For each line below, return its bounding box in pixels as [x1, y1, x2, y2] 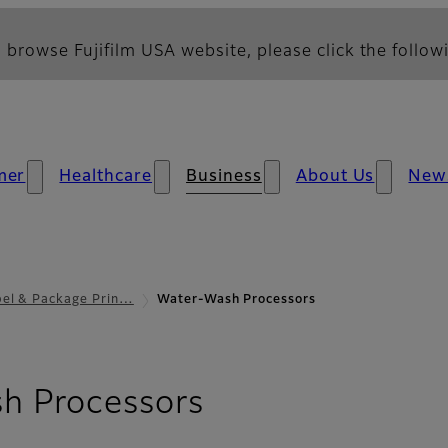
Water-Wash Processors [156, 294, 317, 306]
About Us [295, 169, 375, 185]
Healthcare [59, 169, 153, 185]
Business [186, 169, 262, 185]
